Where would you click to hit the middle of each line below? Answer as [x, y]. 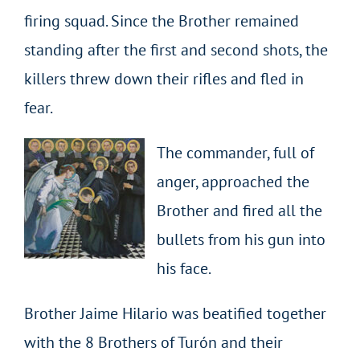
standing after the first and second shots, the [176, 50]
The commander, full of [235, 153]
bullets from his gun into [241, 240]
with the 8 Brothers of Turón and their [153, 343]
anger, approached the [233, 182]
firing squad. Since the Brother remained [161, 21]
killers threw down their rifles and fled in [164, 79]
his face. [184, 269]
